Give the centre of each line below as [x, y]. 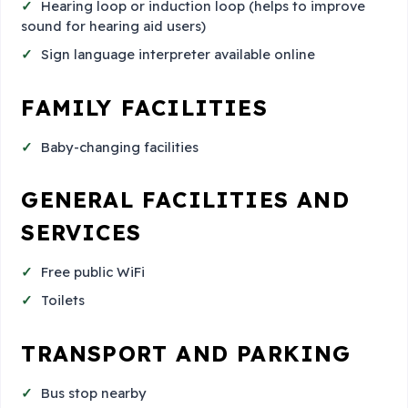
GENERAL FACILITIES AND [185, 200]
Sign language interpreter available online [178, 55]
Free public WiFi [93, 271]
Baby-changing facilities [120, 147]
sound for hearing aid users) [114, 25]
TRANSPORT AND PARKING [186, 354]
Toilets [63, 301]
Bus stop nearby [94, 393]
